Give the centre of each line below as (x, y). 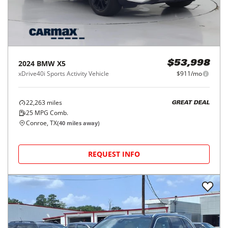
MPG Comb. (51, 113)
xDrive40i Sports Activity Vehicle (64, 74)
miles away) (82, 123)
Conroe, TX (41, 123)
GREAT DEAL (191, 103)
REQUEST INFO (114, 154)
